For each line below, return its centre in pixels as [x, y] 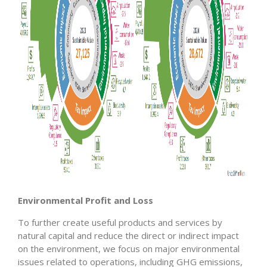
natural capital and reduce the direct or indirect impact [128, 235]
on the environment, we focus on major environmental [129, 249]
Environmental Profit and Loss [86, 200]
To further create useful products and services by [120, 222]
